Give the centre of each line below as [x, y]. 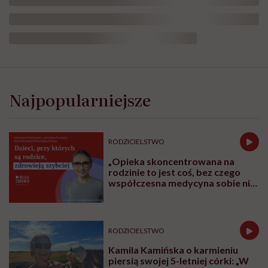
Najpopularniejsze [80, 99]
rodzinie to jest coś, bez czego [175, 172]
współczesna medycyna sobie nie [182, 182]
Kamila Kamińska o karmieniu [173, 250]
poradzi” [128, 193]
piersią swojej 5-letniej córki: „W [179, 261]
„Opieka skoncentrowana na [172, 161]
